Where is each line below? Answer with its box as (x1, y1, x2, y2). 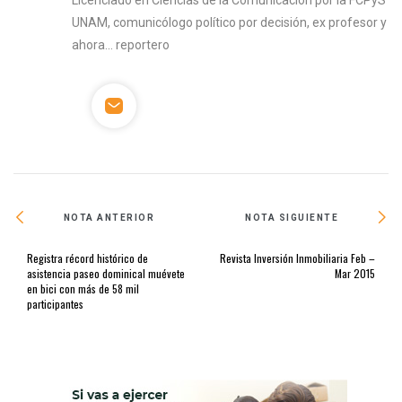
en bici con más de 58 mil (27, 281, 139, 297)
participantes (27, 296, 83, 312)
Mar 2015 (335, 266, 375, 282)
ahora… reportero (72, 38, 170, 53)
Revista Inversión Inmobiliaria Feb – (220, 250, 375, 267)
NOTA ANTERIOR (63, 212, 155, 223)
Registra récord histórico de (27, 250, 148, 267)
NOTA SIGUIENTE (245, 212, 339, 223)
